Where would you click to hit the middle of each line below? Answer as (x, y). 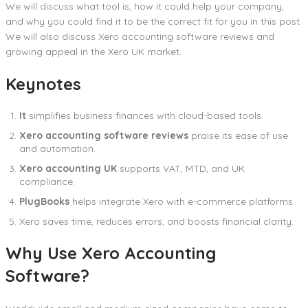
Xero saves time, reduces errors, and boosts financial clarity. (156, 221)
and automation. (57, 148)
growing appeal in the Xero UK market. (93, 51)
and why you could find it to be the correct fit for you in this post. (154, 21)
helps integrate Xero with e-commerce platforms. (182, 201)
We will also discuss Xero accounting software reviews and (140, 36)
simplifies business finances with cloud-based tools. (146, 115)
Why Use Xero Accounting (111, 253)
